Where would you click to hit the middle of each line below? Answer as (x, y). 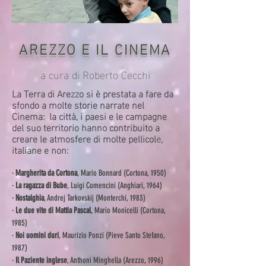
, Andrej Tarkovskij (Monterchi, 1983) (96, 198)
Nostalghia (30, 198)
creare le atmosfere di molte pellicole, (87, 138)
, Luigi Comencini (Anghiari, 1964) (115, 186)
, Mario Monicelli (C (118, 210)
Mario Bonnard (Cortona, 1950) (123, 173)
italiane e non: (40, 149)
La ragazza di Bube (41, 186)
